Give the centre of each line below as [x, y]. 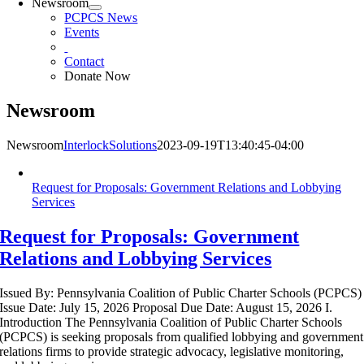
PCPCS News [101, 17]
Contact [84, 61]
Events [82, 32]
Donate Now [98, 76]
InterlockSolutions [110, 145]
